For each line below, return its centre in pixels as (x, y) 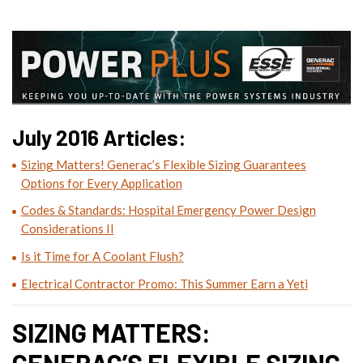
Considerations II (67, 229)
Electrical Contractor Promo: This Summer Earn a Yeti (164, 283)
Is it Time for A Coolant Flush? (102, 256)
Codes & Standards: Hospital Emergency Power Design (168, 210)
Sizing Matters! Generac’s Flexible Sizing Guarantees (163, 164)
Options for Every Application (101, 183)
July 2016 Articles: (99, 137)
